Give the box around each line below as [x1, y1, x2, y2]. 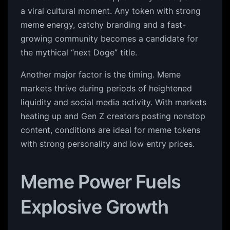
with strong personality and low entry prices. [21, 139, 195, 149]
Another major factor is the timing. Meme [21, 69, 181, 80]
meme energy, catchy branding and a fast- [21, 20, 186, 30]
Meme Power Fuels [21, 170, 181, 193]
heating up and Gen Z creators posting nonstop [21, 111, 205, 121]
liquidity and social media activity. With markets [21, 97, 206, 107]
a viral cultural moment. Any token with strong [21, 6, 201, 16]
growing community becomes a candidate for [21, 33, 198, 44]
